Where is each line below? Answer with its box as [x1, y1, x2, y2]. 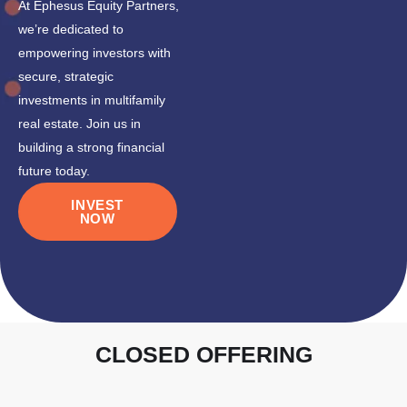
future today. [18, 164, 90, 179]
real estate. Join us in [18, 116, 141, 132]
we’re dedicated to [18, 22, 124, 37]
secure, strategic [18, 69, 114, 84]
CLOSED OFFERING [94, 342, 313, 368]
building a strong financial [18, 140, 164, 155]
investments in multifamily [18, 93, 165, 108]
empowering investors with [18, 45, 171, 61]
